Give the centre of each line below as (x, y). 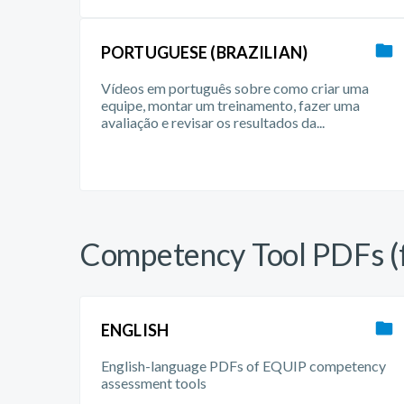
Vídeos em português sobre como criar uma (235, 88)
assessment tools (154, 383)
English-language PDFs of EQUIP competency (243, 366)
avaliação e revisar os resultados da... (213, 122)
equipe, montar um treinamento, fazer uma (230, 105)
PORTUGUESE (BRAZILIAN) (204, 52)
